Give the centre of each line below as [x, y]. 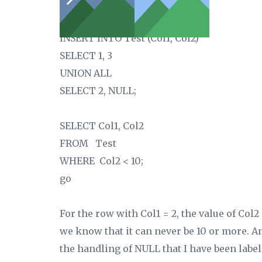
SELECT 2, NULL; [98, 91]
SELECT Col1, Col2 [102, 126]
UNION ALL [86, 73]
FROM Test [88, 143]
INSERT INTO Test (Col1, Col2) [129, 38]
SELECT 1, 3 [86, 56]
